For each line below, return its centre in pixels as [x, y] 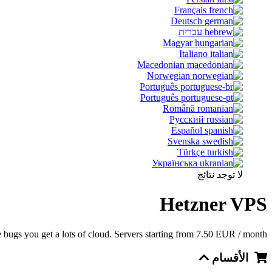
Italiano [193, 54]
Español [187, 130]
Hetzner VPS [213, 204]
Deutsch [186, 21]
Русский [187, 119]
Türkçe [191, 152]
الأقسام [232, 257]
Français [190, 10]
